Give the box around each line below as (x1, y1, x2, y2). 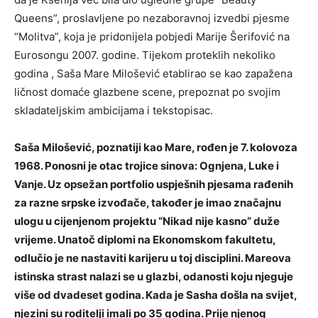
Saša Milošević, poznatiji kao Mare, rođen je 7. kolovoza (14, 141, 297, 155)
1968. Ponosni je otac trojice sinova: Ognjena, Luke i (14, 159, 279, 173)
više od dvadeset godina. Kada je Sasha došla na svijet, (14, 288, 297, 302)
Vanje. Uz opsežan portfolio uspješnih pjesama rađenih (14, 177, 293, 192)
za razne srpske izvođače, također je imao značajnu (14, 196, 281, 210)
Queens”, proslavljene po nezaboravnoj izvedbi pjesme (14, 11, 290, 26)
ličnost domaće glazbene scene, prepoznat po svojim (14, 85, 280, 99)
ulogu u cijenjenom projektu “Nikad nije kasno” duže (14, 214, 280, 229)
